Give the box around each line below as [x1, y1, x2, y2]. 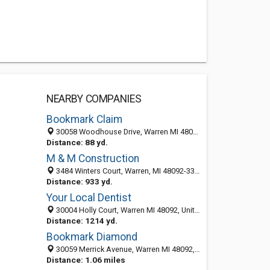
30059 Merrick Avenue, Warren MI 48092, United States [54, 245, 195, 254]
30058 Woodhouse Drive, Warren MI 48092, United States [54, 127, 193, 136]
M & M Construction [46, 152, 139, 165]
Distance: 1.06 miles [46, 255, 125, 265]
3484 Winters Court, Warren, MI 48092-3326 [54, 166, 195, 175]
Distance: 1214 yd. [46, 216, 118, 225]
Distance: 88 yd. [46, 137, 108, 147]
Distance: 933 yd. [46, 177, 113, 186]
